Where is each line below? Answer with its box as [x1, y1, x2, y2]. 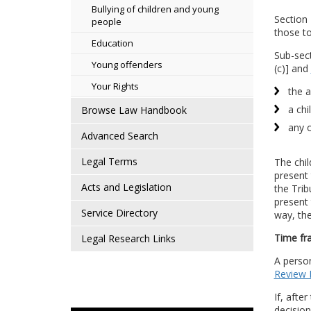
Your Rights [92, 80, 139, 92]
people [92, 15, 121, 28]
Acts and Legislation [81, 180, 171, 194]
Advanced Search [81, 129, 158, 142]
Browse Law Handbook [81, 103, 187, 117]
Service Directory [81, 206, 158, 219]
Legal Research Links [81, 232, 176, 245]
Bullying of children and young [92, 3, 219, 15]
